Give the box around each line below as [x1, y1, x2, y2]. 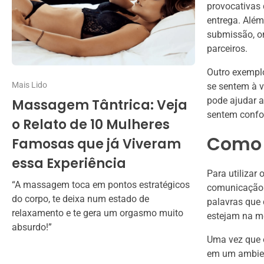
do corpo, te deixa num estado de [12, 193, 149, 205]
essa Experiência [12, 154, 126, 173]
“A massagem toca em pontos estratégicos [12, 179, 190, 191]
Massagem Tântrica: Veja [12, 96, 187, 115]
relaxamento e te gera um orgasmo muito [12, 207, 183, 219]
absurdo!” [12, 222, 52, 233]
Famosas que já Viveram [12, 135, 181, 154]
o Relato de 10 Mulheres [12, 115, 170, 134]
